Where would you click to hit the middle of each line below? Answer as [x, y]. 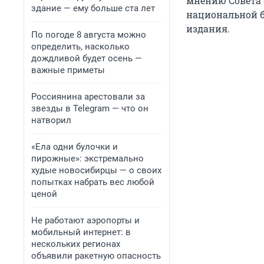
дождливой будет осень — [87, 58]
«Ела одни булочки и [75, 147]
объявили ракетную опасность [96, 256]
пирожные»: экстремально [88, 159]
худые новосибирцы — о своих [96, 170]
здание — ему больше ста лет [93, 8]
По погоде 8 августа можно [89, 35]
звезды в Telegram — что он [90, 108]
